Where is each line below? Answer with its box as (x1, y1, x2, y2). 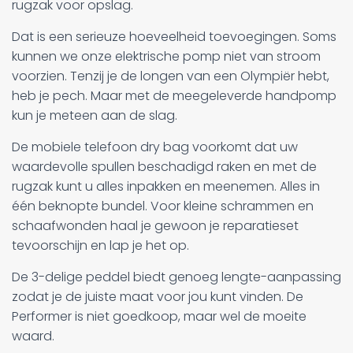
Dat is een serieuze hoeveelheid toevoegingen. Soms (12, 27, 336, 46)
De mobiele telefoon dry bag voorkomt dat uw (12, 137, 298, 156)
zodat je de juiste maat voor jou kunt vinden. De (12, 287, 303, 306)
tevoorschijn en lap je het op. (12, 236, 189, 255)
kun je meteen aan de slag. (12, 106, 177, 124)
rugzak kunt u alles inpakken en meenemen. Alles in (12, 176, 320, 195)
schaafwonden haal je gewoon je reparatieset (12, 216, 299, 235)
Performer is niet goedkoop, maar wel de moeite (12, 307, 307, 325)
